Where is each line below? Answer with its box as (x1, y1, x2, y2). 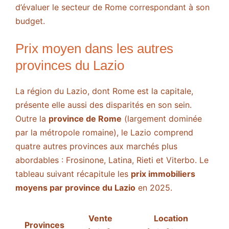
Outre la (15, 113, 49, 124)
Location (153, 213, 188, 224)
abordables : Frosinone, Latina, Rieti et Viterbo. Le (15, 155, 209, 166)
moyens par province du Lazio (15, 182, 135, 193)
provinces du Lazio (15, 58, 124, 74)
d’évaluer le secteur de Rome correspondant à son (15, 2, 210, 13)
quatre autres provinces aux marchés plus (15, 141, 177, 152)
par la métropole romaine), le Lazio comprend (15, 127, 193, 138)
